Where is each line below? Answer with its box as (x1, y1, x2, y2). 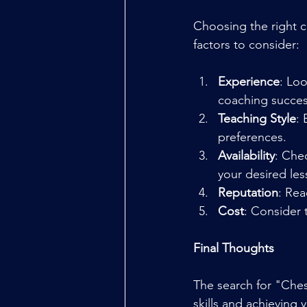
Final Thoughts (193, 241, 274, 256)
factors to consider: (193, 37, 299, 53)
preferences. (218, 130, 286, 145)
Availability (218, 148, 275, 164)
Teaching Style (218, 111, 296, 127)
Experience (218, 74, 280, 90)
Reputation (218, 185, 278, 201)
